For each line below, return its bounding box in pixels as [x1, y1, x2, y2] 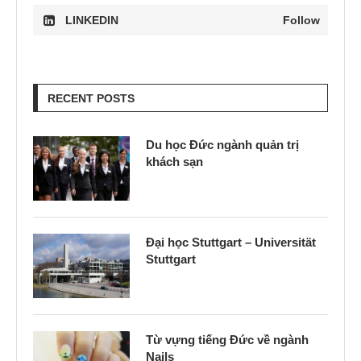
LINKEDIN [65, 14, 118, 27]
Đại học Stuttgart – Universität [146, 235, 316, 249]
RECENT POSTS [48, 92, 135, 105]
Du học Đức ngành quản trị [146, 138, 299, 151]
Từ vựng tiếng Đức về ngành [146, 333, 309, 346]
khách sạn [146, 155, 203, 168]
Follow [283, 14, 320, 27]
